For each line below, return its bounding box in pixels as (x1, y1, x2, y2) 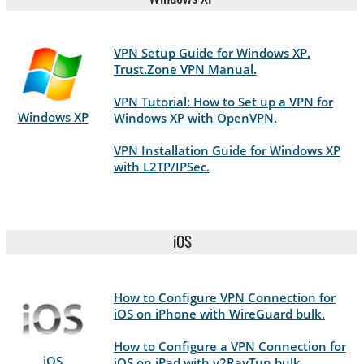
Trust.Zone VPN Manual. (113, 61, 257, 78)
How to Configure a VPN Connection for (113, 337, 346, 354)
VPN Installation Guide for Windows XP (113, 142, 340, 159)
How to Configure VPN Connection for (113, 288, 336, 305)
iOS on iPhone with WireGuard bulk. (113, 305, 325, 322)
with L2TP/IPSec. (113, 158, 210, 175)
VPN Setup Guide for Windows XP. (113, 45, 310, 62)
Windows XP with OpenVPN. (113, 110, 277, 127)
